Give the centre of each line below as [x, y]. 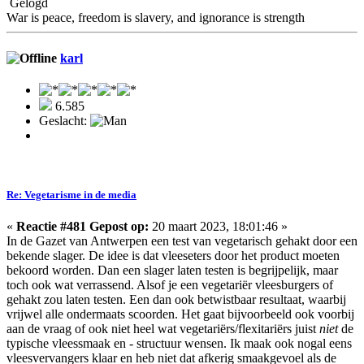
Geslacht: [65, 120]
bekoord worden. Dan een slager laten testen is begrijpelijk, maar [172, 271]
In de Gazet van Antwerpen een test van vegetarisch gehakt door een [182, 241]
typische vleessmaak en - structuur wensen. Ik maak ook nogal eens [179, 344]
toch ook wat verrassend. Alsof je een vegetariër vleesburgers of [170, 285]
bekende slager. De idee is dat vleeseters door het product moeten [173, 256]
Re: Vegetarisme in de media [71, 194]
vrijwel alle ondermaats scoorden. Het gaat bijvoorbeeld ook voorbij [180, 314]
